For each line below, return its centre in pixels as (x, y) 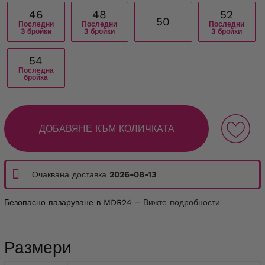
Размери (38, 248)
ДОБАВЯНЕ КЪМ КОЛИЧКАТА (106, 129)
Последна (36, 70)
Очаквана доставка (71, 175)
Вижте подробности (182, 203)
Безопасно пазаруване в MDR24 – (74, 203)
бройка (36, 77)
